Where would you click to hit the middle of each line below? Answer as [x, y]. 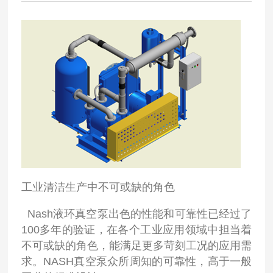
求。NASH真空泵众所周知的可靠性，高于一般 [136, 261]
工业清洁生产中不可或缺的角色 [98, 187]
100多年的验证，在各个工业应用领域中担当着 [136, 229]
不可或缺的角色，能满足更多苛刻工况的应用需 [136, 245]
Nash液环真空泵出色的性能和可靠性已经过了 [136, 214]
